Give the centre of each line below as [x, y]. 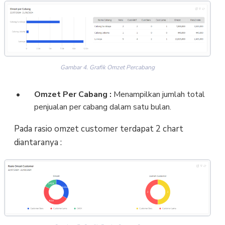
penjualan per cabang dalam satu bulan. [102, 107]
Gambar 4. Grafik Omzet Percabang [107, 67]
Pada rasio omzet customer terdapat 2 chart [98, 129]
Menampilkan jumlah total [158, 94]
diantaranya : [38, 142]
